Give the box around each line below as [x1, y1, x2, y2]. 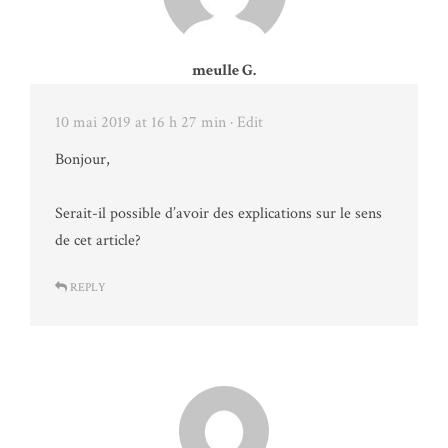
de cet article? [55, 229, 141, 251]
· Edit [230, 111, 263, 133]
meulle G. [192, 59, 256, 81]
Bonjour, [55, 148, 110, 170]
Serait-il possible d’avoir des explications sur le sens [55, 202, 382, 224]
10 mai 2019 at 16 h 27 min [55, 111, 226, 133]
